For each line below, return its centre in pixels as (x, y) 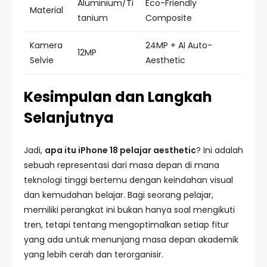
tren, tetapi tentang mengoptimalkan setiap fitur (126, 225)
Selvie (42, 60)
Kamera (46, 45)
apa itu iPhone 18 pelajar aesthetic (120, 150)
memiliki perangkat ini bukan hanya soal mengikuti (129, 210)
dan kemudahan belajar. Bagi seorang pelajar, (119, 195)
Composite (169, 18)
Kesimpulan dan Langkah (118, 97)
